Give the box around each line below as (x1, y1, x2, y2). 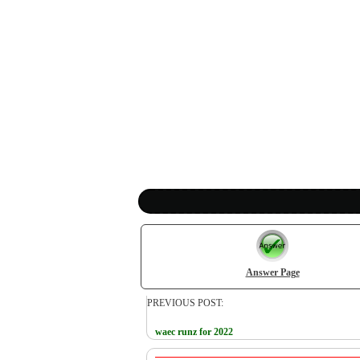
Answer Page (245, 268, 300, 278)
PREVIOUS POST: (147, 297, 223, 309)
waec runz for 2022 (155, 326, 233, 337)
